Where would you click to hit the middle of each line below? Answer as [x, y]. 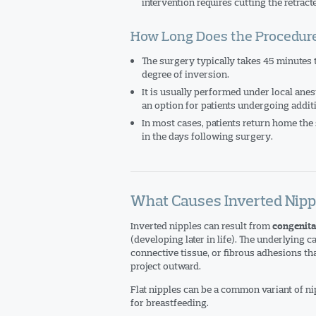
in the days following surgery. [207, 136]
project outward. [165, 266]
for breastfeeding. [169, 303]
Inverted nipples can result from [201, 226]
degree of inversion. [185, 74]
